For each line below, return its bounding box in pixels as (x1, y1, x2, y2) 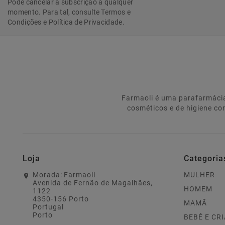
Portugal (33, 203, 64, 211)
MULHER (184, 171, 215, 179)
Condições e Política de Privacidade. (8, 18, 125, 27)
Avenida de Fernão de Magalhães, (33, 179, 153, 187)
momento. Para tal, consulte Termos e (8, 8, 131, 17)
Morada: (33, 171, 62, 179)
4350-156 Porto (33, 195, 89, 203)
